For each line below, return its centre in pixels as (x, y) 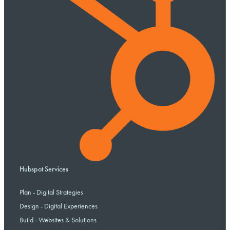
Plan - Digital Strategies (51, 192)
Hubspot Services (44, 169)
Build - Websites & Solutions (58, 220)
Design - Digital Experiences (59, 206)
